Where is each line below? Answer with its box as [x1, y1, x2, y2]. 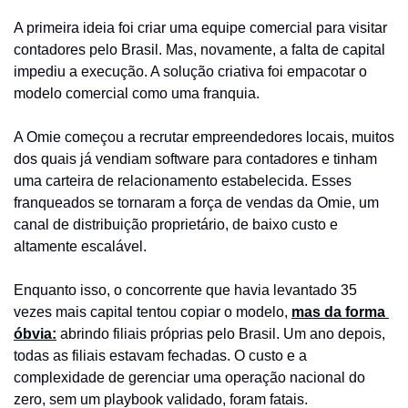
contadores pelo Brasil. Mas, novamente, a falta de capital [14, 42, 385, 57]
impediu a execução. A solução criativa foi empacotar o [14, 64, 367, 79]
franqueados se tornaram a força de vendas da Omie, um [14, 195, 379, 210]
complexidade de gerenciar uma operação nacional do [14, 370, 365, 385]
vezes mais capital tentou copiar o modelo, [14, 304, 291, 320]
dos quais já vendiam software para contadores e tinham [14, 151, 377, 167]
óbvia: [14, 326, 56, 342]
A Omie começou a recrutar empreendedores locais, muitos [14, 129, 394, 145]
